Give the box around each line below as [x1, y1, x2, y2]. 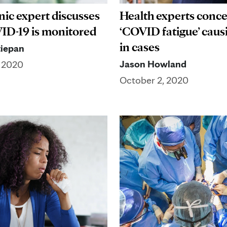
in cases [120, 40, 160, 55]
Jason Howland [120, 58, 186, 70]
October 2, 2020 [120, 74, 188, 87]
